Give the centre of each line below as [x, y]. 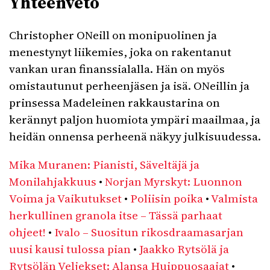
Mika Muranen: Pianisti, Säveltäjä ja [104, 165]
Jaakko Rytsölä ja [184, 249]
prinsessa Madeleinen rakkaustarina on [115, 102]
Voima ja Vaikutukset [65, 198]
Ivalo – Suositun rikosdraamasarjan [149, 232]
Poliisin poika [167, 198]
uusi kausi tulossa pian [70, 249]
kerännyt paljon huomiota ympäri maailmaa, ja [135, 119]
